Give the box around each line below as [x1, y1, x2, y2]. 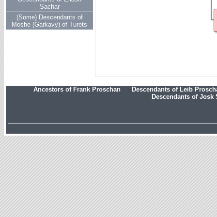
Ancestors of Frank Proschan [33, 86, 121, 93]
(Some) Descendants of [16, 14, 83, 21]
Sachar [39, 3, 60, 10]
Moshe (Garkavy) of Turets [12, 21, 87, 28]
